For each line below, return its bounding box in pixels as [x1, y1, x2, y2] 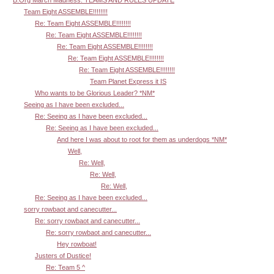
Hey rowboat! [57, 240, 97, 248]
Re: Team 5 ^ [46, 264, 85, 272]
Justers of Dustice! [35, 252, 91, 260]
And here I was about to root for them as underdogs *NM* [57, 136, 227, 144]
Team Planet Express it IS [90, 78, 166, 86]
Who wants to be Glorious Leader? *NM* [35, 89, 155, 97]
